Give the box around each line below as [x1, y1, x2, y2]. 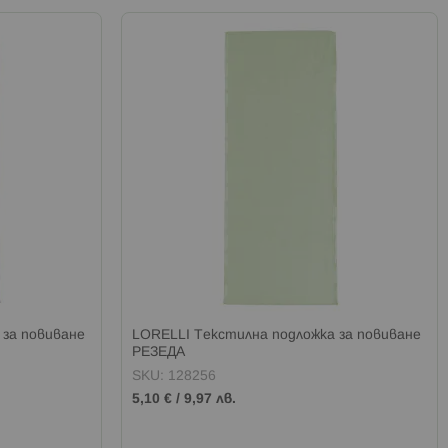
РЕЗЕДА [132, 345, 186, 359]
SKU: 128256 [132, 369, 217, 383]
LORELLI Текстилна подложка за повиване [132, 328, 422, 342]
